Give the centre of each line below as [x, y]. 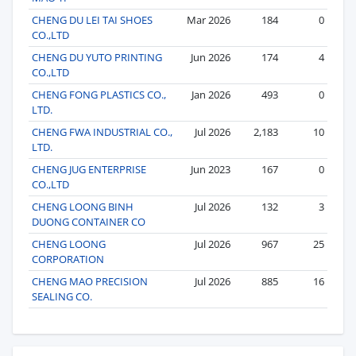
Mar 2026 [209, 19]
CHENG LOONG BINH [83, 206]
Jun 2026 [211, 57]
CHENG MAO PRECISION [90, 281]
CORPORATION [68, 259]
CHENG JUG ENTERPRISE [89, 169]
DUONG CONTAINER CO [89, 221]
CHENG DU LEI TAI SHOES [92, 19]
